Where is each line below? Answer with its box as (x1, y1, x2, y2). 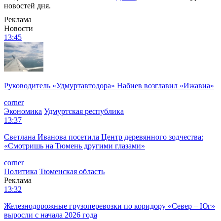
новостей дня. (4, 1, 51, 10)
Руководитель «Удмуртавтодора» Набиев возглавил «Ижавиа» (4, 81, 214, 90)
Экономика (4, 107, 42, 115)
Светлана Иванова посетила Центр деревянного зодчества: (4, 132, 203, 141)
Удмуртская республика (44, 107, 124, 115)
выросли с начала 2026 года (4, 210, 97, 219)
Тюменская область (39, 167, 105, 176)
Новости (4, 24, 33, 33)
